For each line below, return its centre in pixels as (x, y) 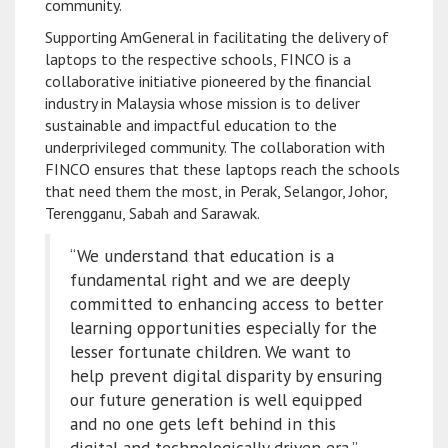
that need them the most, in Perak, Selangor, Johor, (216, 190)
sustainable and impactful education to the (191, 124)
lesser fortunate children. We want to (210, 351)
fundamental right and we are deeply (209, 279)
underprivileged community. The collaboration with (215, 146)
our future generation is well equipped (216, 399)
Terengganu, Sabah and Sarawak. (152, 212)
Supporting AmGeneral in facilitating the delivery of (217, 36)
